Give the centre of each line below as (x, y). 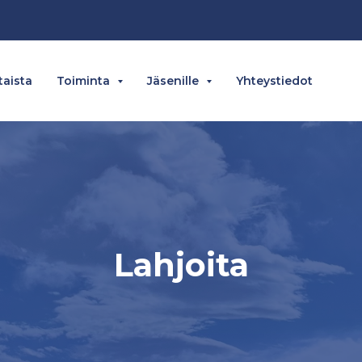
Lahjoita (181, 265)
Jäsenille (175, 81)
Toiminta (85, 81)
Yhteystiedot (274, 81)
